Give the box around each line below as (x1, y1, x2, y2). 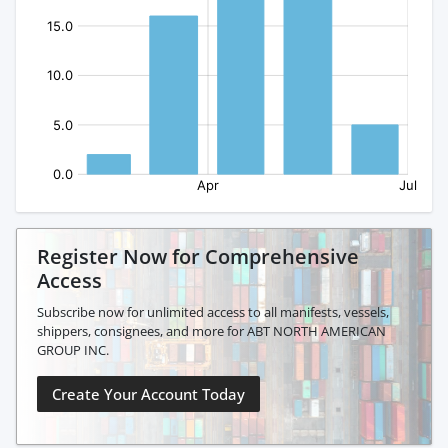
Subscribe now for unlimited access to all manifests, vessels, (37, 303, 389, 322)
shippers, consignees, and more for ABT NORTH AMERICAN (37, 322, 386, 341)
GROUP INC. (37, 341, 109, 360)
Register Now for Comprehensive (37, 243, 359, 271)
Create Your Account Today (52, 384, 245, 405)
